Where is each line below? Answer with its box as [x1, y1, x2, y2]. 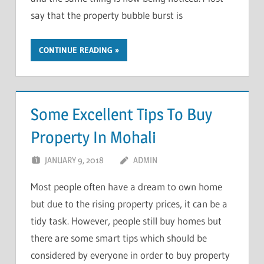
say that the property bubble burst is [31, 9, 183, 22]
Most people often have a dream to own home [31, 180, 222, 193]
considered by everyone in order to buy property [31, 248, 230, 261]
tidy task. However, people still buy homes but [31, 214, 222, 227]
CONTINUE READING [39, 44, 113, 55]
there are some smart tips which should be [31, 231, 207, 244]
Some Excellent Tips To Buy [31, 104, 212, 125]
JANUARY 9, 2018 [45, 154, 104, 166]
